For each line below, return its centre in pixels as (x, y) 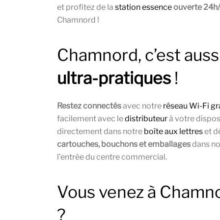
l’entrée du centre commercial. (112, 157)
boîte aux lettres (173, 132)
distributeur (146, 119)
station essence (143, 7)
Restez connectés (89, 106)
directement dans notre (100, 132)
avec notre (142, 106)
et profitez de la (86, 7)
